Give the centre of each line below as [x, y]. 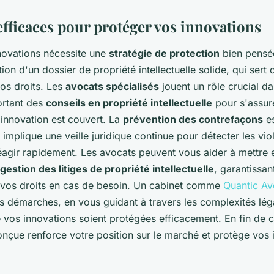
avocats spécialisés [112, 87]
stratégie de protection [164, 54]
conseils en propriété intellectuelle [129, 103]
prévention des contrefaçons [193, 120]
